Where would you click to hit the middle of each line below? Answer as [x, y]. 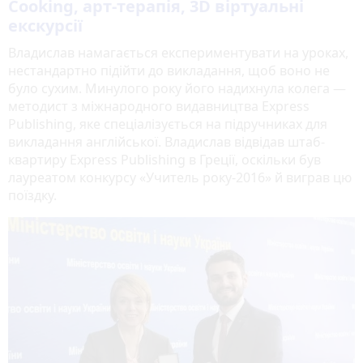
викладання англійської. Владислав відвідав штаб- [167, 141]
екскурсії [45, 25]
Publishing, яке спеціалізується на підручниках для [168, 124]
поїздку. [32, 195]
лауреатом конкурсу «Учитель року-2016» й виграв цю [180, 177]
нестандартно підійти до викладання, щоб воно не [169, 70]
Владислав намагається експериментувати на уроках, [178, 52]
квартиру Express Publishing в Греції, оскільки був [164, 159]
